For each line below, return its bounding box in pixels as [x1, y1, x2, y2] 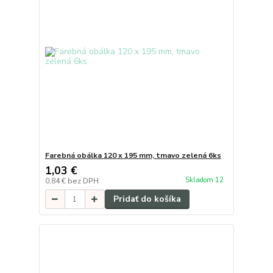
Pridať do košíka [113, 193, 181, 205]
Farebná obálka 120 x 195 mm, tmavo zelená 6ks [44, 151, 221, 161]
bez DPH [67, 176, 99, 186]
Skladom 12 [185, 175, 225, 185]
